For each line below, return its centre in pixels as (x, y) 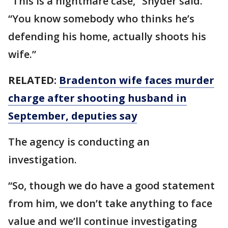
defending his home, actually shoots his (107, 36)
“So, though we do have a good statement (111, 186)
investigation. (42, 160)
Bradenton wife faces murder (137, 80)
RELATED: (34, 80)
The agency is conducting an (79, 142)
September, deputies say (73, 116)
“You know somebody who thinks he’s (101, 19)
